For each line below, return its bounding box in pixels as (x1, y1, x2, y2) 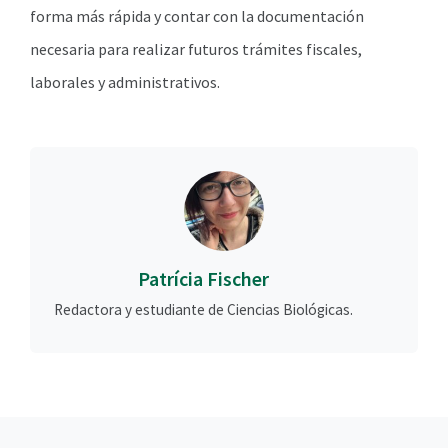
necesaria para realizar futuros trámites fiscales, (30, 38, 362, 59)
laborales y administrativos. (30, 71, 220, 92)
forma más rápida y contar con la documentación (30, 5, 364, 26)
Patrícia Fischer (138, 265, 269, 291)
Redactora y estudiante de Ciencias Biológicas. (54, 299, 353, 319)
